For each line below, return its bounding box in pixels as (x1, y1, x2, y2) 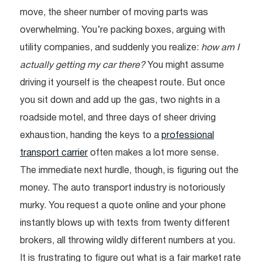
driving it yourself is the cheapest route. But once (20, 78, 225, 87)
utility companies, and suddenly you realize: (20, 43, 201, 52)
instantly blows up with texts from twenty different (20, 219, 230, 227)
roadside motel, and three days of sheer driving (20, 113, 216, 122)
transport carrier (20, 149, 88, 157)
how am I (201, 43, 239, 52)
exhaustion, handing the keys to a (20, 131, 161, 140)
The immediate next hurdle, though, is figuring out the (20, 166, 239, 175)
